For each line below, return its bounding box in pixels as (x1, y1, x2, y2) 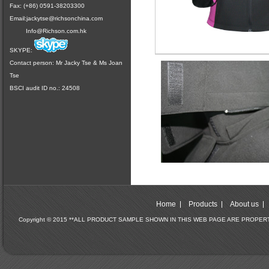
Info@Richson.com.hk (26, 28, 86, 34)
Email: (10, 15, 26, 22)
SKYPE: (10, 47, 32, 53)
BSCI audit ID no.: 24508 (10, 85, 80, 91)
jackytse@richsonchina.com (26, 15, 103, 22)
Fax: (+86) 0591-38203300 (10, 2, 85, 9)
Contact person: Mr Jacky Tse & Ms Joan (10, 59, 122, 66)
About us (230, 200, 259, 208)
